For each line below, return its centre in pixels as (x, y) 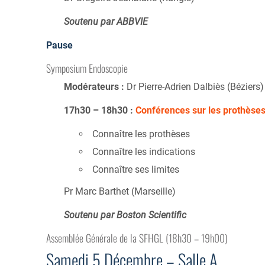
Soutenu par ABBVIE (106, 21)
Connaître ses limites (135, 170)
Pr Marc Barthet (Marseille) (120, 192)
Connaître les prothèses (141, 134)
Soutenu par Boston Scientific (125, 215)
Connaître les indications (143, 152)
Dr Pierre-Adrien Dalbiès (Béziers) (194, 86)
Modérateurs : (94, 86)
